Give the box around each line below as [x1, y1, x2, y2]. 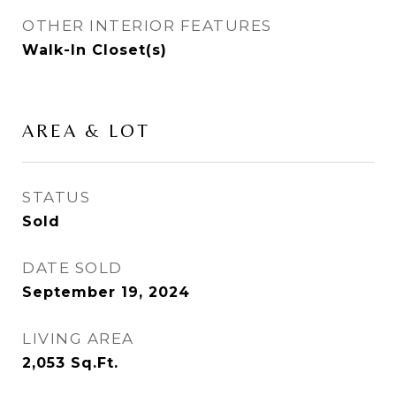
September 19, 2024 [22, 284, 190, 301]
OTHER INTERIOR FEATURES [22, 17, 272, 34]
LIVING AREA [22, 330, 134, 347]
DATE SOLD [22, 259, 123, 277]
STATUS [22, 188, 90, 206]
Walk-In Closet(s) [22, 42, 167, 58]
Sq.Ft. [71, 354, 118, 371]
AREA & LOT [22, 120, 150, 141]
